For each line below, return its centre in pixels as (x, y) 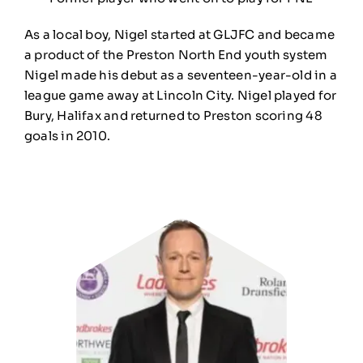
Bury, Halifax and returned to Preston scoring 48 (173, 116)
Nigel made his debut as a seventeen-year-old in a (181, 75)
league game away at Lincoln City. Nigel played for (180, 96)
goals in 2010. (67, 136)
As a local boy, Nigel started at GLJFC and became (179, 35)
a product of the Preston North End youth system (176, 55)
